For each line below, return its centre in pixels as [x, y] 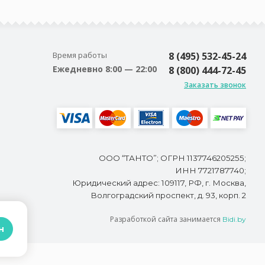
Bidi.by [234, 219]
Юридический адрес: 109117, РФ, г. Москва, [159, 183]
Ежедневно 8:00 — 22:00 [105, 69]
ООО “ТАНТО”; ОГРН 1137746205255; [172, 158]
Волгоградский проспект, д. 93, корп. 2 [168, 195]
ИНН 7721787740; [211, 170]
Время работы [80, 55]
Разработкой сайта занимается [166, 219]
